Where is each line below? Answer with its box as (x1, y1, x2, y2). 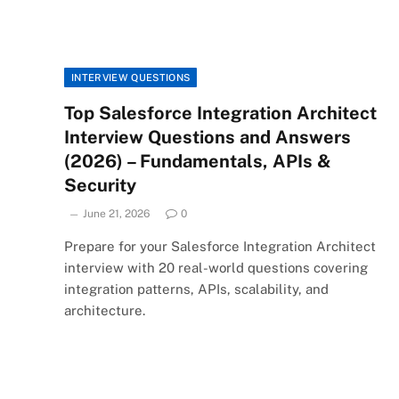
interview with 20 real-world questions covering (64, 259, 368, 275)
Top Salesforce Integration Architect (64, 102, 377, 124)
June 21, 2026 (83, 207, 150, 220)
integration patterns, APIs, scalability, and (64, 281, 329, 297)
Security (64, 174, 136, 196)
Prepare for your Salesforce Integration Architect (64, 238, 376, 254)
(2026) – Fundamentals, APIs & (64, 150, 331, 172)
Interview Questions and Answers (64, 126, 351, 148)
